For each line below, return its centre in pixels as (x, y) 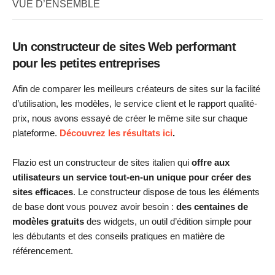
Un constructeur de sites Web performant (124, 47)
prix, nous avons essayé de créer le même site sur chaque (130, 118)
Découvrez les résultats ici (116, 133)
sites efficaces (43, 192)
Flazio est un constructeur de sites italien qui (102, 162)
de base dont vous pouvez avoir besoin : (94, 207)
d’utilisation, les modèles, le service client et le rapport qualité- (135, 103)
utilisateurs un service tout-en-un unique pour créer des (132, 177)
